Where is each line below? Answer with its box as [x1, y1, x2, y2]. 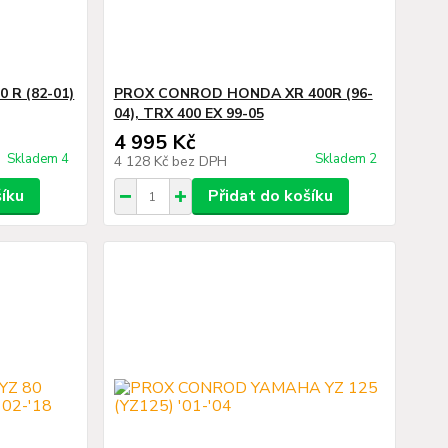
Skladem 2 [314, 150, 380, 168]
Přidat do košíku [207, 185, 333, 207]
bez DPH [171, 152, 227, 171]
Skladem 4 [6, 150, 72, 168]
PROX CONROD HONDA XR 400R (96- [113, 84, 373, 103]
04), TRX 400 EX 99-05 [113, 104, 264, 123]
